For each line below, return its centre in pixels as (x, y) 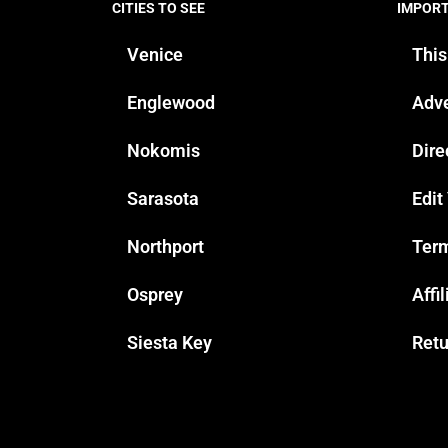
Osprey (155, 294)
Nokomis (163, 150)
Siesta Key (169, 342)
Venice (155, 54)
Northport (165, 246)
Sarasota (163, 198)
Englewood (171, 102)
